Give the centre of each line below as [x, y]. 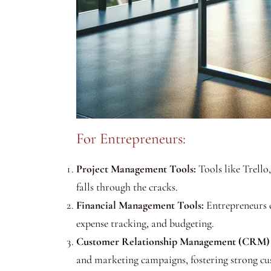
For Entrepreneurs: [131, 139]
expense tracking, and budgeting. [145, 224]
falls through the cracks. [127, 187]
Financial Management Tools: [140, 205]
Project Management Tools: [136, 169]
